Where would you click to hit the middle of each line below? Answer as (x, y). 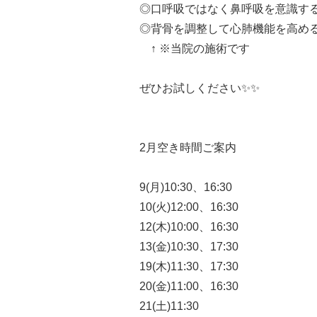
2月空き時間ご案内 (188, 147)
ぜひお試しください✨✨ (200, 88)
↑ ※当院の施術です (195, 48)
